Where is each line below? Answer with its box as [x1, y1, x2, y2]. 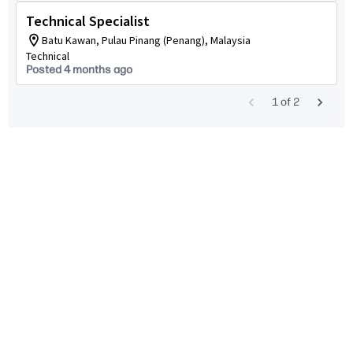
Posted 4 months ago [26, 63, 132, 76]
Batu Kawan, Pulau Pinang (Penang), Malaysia [42, 33, 251, 47]
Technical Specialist [26, 12, 150, 30]
